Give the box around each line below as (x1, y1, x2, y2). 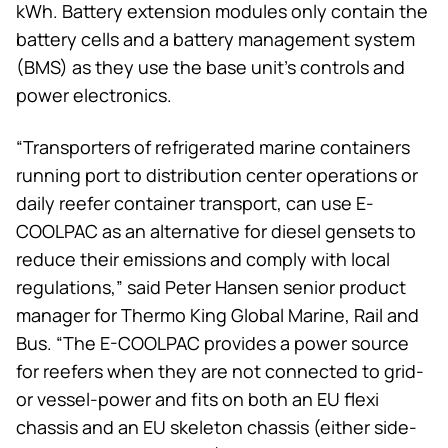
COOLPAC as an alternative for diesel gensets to (16, 218, 416, 243)
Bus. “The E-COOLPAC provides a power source (16, 330, 409, 355)
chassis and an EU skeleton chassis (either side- (16, 414, 417, 439)
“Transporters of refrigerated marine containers (16, 134, 410, 159)
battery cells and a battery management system (16, 26, 415, 51)
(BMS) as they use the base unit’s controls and (16, 54, 405, 79)
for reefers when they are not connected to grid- (16, 358, 424, 383)
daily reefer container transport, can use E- (16, 190, 374, 215)
